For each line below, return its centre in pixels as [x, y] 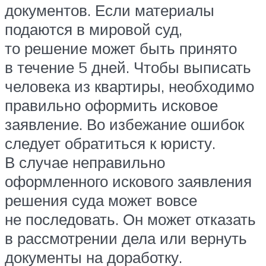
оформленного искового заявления [128, 181]
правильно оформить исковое [111, 105]
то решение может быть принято [121, 48]
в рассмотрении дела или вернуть [126, 238]
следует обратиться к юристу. [110, 143]
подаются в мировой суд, [94, 29]
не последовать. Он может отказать [130, 219]
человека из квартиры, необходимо [129, 86]
